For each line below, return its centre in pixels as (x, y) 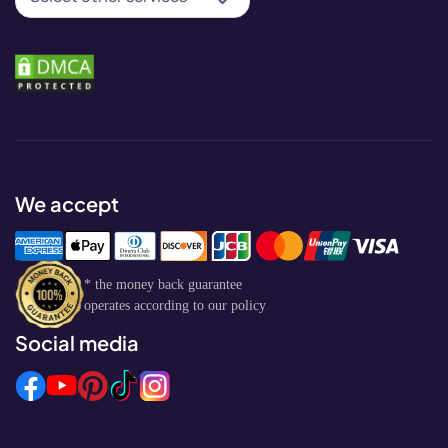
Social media (77, 342)
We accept (67, 203)
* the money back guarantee (163, 284)
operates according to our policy (175, 305)
